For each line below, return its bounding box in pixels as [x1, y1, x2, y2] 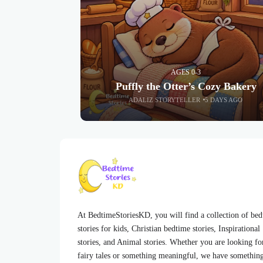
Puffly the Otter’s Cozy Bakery [115, 80, 257, 92]
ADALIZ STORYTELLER [129, 96, 201, 103]
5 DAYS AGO [205, 96, 244, 103]
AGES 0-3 [171, 68, 201, 76]
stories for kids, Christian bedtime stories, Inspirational [77, 224, 260, 233]
